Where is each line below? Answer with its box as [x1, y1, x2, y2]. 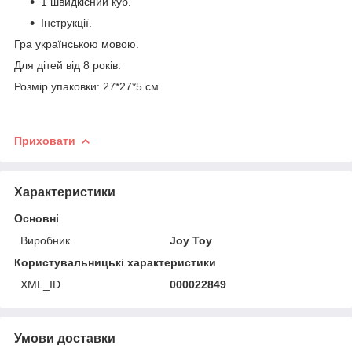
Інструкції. [41, 16, 92, 29]
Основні [14, 211, 59, 225]
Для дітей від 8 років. [14, 58, 121, 71]
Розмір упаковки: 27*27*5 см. [14, 79, 162, 93]
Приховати [14, 134, 75, 147]
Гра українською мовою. [14, 37, 139, 50]
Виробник [20, 233, 70, 247]
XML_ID [20, 277, 60, 291]
